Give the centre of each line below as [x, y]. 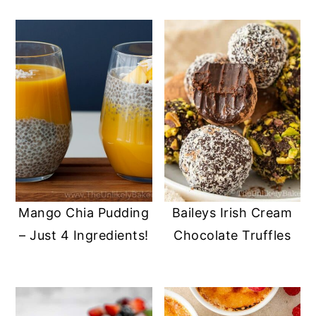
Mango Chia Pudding [84, 212]
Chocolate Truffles [232, 235]
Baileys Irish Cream [232, 212]
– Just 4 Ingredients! [84, 235]
